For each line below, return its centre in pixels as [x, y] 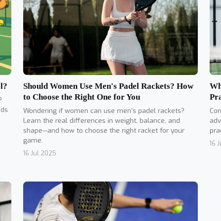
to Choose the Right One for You [82, 97]
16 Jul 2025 [40, 153]
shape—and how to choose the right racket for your [104, 130]
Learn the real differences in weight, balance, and [102, 120]
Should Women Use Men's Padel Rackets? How [108, 86]
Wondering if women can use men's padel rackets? [104, 110]
